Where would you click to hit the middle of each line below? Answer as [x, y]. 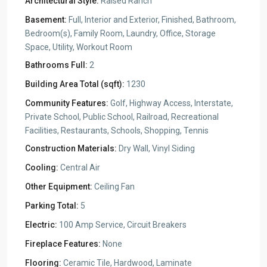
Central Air [79, 167]
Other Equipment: [59, 187]
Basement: [46, 20]
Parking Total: [52, 206]
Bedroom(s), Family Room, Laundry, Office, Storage [120, 33]
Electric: [41, 225]
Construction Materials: [71, 148]
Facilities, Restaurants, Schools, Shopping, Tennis [117, 131]
